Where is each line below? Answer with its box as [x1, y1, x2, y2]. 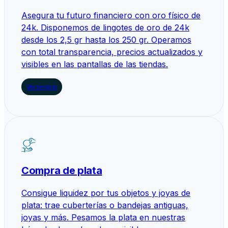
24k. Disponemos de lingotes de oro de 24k [21, 22, 189, 33]
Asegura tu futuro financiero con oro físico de [21, 10, 201, 21]
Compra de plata [21, 164, 102, 177]
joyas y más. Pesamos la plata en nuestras [21, 212, 185, 223]
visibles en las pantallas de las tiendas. [21, 59, 168, 70]
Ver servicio [26, 83, 58, 91]
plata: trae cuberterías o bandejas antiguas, [21, 200, 188, 211]
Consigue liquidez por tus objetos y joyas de [21, 188, 190, 198]
